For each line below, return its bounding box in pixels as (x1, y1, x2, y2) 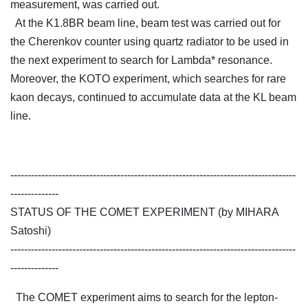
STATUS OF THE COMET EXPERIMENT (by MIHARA (10, 206, 278, 219)
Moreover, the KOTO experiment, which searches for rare (10, 73, 286, 85)
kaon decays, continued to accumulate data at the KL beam (10, 91, 296, 104)
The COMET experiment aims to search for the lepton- (10, 291, 278, 304)
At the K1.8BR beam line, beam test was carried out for (10, 17, 280, 30)
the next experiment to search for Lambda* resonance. (10, 54, 272, 67)
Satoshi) (10, 225, 51, 237)
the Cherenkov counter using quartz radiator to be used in (10, 36, 289, 48)
